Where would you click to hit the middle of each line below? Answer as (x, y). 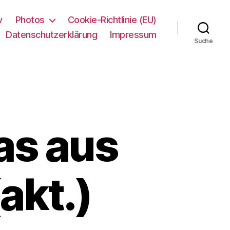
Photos (30, 20)
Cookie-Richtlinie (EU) (112, 20)
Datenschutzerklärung (52, 35)
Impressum (133, 35)
